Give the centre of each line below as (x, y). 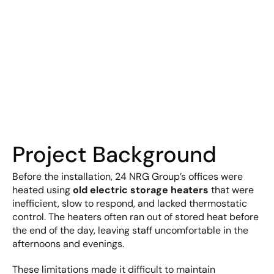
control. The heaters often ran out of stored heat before (135, 217)
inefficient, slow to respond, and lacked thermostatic (130, 203)
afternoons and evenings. (68, 244)
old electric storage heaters (141, 190)
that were (231, 190)
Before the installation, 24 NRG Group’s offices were (128, 176)
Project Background (114, 154)
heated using (43, 190)
